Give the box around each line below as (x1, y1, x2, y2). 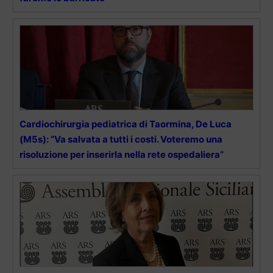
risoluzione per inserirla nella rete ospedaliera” (19, 149, 224, 161)
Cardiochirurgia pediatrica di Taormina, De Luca (19, 118, 232, 130)
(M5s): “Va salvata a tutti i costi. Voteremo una (19, 133, 222, 146)
